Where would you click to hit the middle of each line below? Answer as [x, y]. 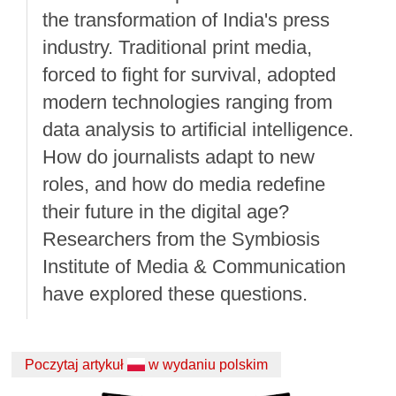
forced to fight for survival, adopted [190, 74]
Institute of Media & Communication [194, 266]
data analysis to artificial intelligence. [198, 129]
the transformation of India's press [187, 19]
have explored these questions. [175, 293]
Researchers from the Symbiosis [182, 239]
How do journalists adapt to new [179, 156]
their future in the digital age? [166, 211]
